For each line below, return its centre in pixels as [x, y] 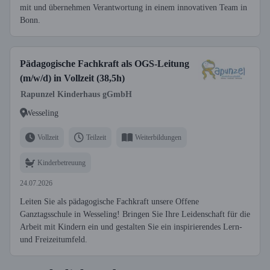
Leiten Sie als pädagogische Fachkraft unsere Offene [109, 202]
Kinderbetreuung [61, 162]
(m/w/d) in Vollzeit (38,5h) [72, 78]
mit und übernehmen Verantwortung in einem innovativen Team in [133, 8]
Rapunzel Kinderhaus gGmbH [76, 94]
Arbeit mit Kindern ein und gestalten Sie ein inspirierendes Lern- [131, 227]
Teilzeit [96, 137]
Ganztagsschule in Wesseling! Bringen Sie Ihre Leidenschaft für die [135, 214]
